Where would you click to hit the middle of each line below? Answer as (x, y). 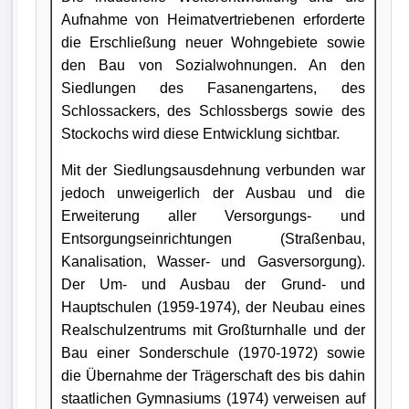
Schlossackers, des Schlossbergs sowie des (213, 110)
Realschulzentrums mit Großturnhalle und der (213, 330)
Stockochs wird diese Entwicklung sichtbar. (200, 133)
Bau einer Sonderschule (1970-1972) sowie (213, 352)
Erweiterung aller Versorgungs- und (213, 215)
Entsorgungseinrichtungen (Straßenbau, (213, 238)
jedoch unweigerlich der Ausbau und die (213, 193)
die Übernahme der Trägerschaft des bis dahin (213, 375)
